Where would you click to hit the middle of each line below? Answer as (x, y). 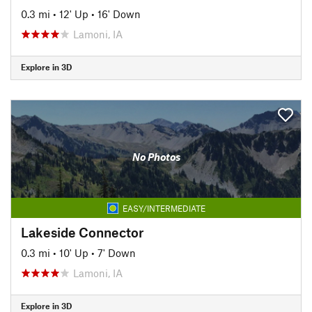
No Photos (156, 157)
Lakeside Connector (82, 232)
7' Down (117, 252)
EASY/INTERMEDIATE (164, 208)
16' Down (119, 14)
